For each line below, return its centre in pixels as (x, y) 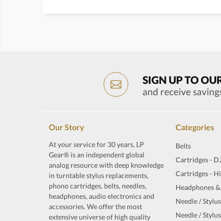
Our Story (67, 127)
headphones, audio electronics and (102, 196)
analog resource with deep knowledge (106, 165)
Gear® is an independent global (97, 155)
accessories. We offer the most (95, 206)
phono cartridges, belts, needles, (98, 186)
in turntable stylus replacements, (99, 175)
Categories (195, 127)
